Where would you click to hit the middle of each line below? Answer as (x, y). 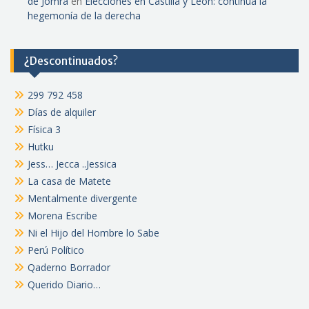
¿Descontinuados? (71, 60)
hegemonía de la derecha (84, 15)
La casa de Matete (69, 181)
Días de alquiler (62, 112)
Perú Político (56, 250)
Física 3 (44, 129)
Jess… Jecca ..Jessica (72, 163)
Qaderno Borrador (69, 267)
